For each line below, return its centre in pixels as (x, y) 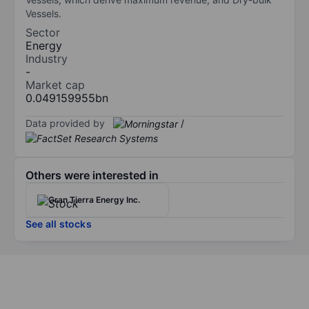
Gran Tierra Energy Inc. (94, 200)
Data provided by (65, 123)
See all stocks (59, 224)
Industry (47, 58)
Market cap (55, 84)
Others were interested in (92, 176)
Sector (43, 32)
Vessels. (43, 13)
